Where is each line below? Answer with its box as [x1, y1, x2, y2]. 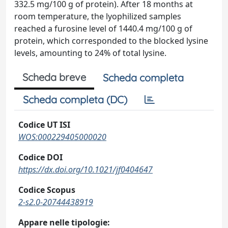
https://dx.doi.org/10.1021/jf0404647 [18, 164, 153, 175]
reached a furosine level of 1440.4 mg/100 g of [14, 23, 192, 34]
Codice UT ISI [18, 119, 70, 130]
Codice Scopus [18, 184, 75, 195]
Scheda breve [22, 71, 86, 83]
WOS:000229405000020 [18, 131, 106, 142]
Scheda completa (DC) [23, 93, 127, 106]
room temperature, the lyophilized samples [14, 11, 181, 22]
